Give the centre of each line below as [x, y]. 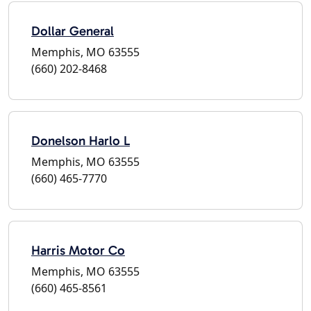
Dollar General [73, 31]
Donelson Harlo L [81, 140]
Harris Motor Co [78, 250]
